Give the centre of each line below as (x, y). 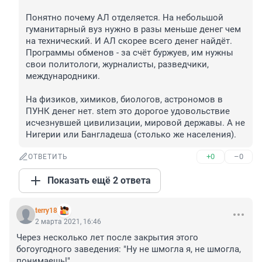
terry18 (46, 211)
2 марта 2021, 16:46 (68, 222)
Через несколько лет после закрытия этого (107, 238)
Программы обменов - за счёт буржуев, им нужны (130, 53)
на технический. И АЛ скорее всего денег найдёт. (129, 41)
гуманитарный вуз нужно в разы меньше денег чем (133, 30)
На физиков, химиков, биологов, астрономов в (124, 100)
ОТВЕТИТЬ (48, 157)
